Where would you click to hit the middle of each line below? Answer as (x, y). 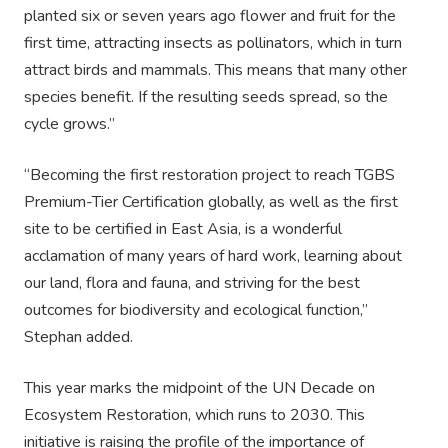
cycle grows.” (69, 124)
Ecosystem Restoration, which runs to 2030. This (194, 415)
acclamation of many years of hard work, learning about (213, 256)
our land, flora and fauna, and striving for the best (192, 283)
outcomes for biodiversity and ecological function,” (196, 310)
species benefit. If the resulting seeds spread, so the (206, 97)
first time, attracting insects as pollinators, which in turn (213, 43)
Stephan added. (78, 337)
